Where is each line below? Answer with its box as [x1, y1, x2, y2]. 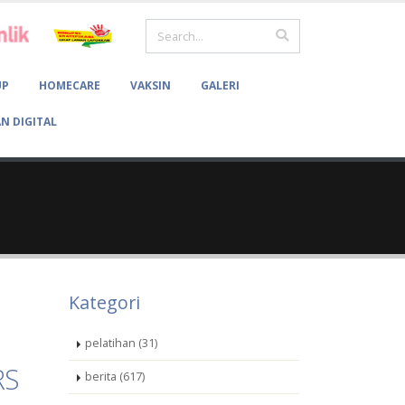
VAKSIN [129, 78, 171, 93]
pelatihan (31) [85, 335, 157, 351]
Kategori [69, 290, 140, 315]
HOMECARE [39, 78, 101, 93]
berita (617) [85, 369, 145, 384]
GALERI [200, 78, 240, 93]
